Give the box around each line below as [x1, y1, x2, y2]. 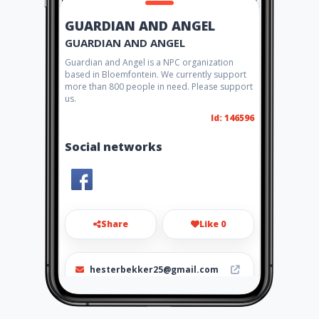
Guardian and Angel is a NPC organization [65, 56, 234, 68]
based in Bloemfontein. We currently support [65, 68, 246, 80]
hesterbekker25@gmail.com [90, 263, 219, 276]
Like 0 [199, 218, 226, 230]
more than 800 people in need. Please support [65, 80, 253, 93]
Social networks [65, 139, 162, 155]
